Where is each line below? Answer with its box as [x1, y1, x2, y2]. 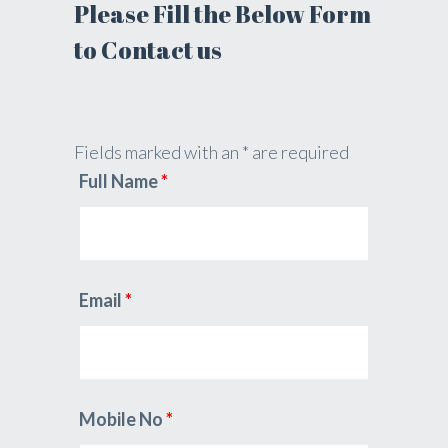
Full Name [79, 169, 161, 192]
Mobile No [79, 407, 166, 430]
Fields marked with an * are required [74, 140, 349, 163]
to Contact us [74, 33, 222, 66]
